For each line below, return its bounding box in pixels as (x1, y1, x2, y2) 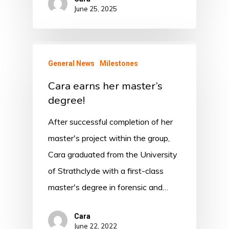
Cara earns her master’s (48, 79, 163, 94)
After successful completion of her (48, 117, 173, 127)
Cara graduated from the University (48, 149, 177, 160)
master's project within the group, (48, 133, 170, 144)
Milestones (100, 59, 138, 68)
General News (48, 59, 95, 68)
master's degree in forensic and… (48, 182, 168, 193)
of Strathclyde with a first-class (48, 166, 164, 176)
